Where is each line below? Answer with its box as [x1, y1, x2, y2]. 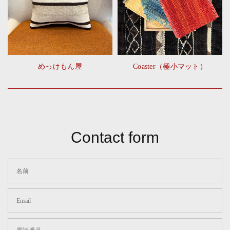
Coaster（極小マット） [133, 62, 207, 70]
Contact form [71, 129, 159, 146]
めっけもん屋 [38, 62, 82, 70]
